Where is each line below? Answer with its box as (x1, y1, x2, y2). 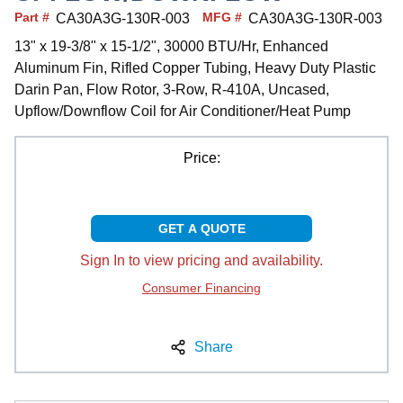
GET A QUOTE (157, 220, 246, 236)
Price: (183, 149, 220, 166)
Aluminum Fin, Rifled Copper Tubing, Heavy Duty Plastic (14, 59, 376, 76)
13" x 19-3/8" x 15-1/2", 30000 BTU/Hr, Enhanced (14, 38, 328, 54)
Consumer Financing (142, 280, 261, 295)
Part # (14, 9, 49, 24)
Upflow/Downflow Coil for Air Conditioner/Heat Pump (14, 103, 351, 119)
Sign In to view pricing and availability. (80, 252, 323, 268)
